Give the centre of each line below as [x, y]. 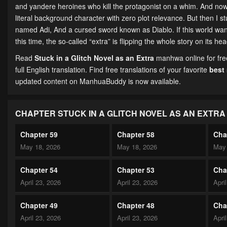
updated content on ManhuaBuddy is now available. [98, 81]
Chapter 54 [39, 170]
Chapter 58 [136, 135]
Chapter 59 [39, 135]
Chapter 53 [136, 170]
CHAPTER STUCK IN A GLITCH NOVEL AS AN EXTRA [120, 113]
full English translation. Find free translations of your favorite [112, 70]
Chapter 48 [136, 205]
